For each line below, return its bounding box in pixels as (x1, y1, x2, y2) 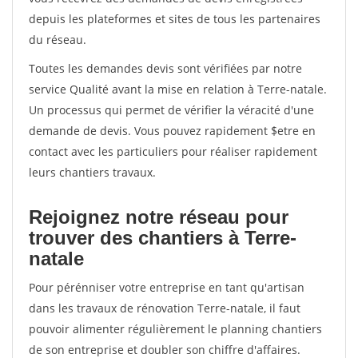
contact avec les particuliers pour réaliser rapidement (29, 144, 317, 159)
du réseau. (29, 32, 86, 47)
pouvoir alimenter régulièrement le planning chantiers (29, 321, 322, 336)
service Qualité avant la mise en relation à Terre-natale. (29, 82, 327, 97)
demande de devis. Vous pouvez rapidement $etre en (29, 123, 316, 138)
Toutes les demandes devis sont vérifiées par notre (29, 61, 302, 76)
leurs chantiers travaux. (29, 165, 156, 180)
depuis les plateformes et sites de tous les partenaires (29, 11, 320, 26)
